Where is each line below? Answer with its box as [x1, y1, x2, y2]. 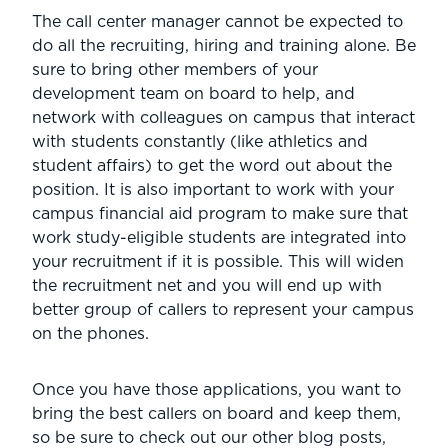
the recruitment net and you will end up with [32, 278, 382, 295]
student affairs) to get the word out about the [32, 158, 392, 175]
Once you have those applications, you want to [32, 382, 401, 399]
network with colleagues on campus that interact [32, 110, 415, 127]
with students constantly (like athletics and [32, 134, 368, 151]
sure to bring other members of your [32, 62, 318, 79]
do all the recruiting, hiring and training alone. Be [32, 38, 416, 55]
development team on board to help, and [32, 86, 355, 103]
